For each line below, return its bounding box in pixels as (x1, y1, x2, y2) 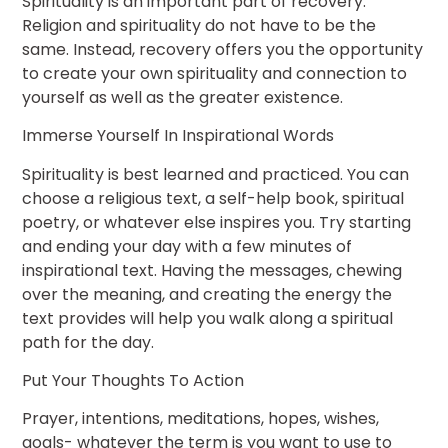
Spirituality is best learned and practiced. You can (22, 162, 410, 186)
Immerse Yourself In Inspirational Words (22, 124, 335, 148)
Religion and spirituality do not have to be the (22, 13, 377, 37)
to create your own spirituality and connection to (22, 61, 408, 85)
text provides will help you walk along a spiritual (22, 306, 394, 330)
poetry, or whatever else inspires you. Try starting (22, 210, 412, 234)
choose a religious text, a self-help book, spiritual (22, 186, 405, 210)
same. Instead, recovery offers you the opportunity (22, 37, 424, 61)
